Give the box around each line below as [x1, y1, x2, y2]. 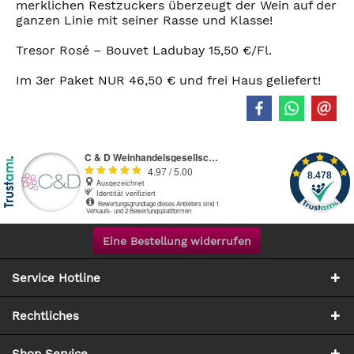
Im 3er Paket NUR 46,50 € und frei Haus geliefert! [16, 73, 321, 88]
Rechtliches [12, 309, 79, 324]
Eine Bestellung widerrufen [103, 235, 251, 248]
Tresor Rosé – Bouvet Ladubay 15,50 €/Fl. [16, 43, 272, 58]
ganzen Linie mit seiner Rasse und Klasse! [16, 13, 273, 28]
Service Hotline [12, 271, 100, 286]
